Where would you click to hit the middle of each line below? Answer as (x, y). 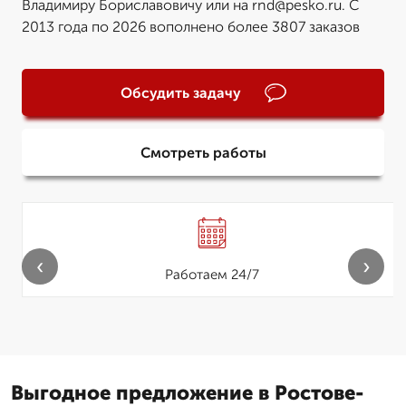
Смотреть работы (203, 152)
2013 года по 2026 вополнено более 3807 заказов (191, 27)
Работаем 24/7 (212, 275)
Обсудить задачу (180, 92)
